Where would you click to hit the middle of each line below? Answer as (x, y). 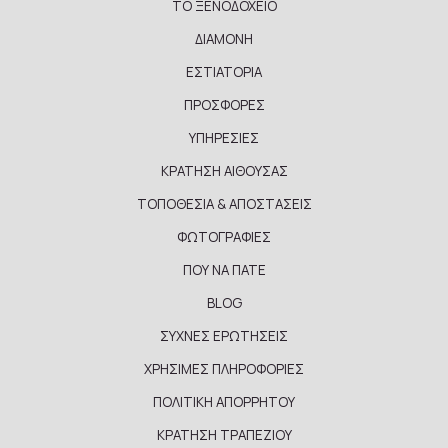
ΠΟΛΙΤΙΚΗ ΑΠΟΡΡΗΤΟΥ (224, 401)
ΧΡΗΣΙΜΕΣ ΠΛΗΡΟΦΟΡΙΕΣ (224, 368)
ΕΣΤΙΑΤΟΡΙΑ (224, 71)
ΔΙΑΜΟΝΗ (224, 38)
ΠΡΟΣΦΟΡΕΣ (224, 104)
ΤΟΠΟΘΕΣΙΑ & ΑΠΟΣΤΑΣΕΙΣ (224, 203)
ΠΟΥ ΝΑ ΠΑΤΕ (224, 269)
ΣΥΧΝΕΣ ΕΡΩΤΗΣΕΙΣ (224, 335)
